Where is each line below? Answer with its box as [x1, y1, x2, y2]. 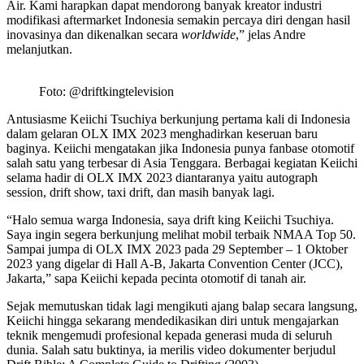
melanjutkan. [6, 41, 72, 56]
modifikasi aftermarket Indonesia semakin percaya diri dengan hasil [6, 12, 350, 27]
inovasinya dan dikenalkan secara [6, 27, 181, 41]
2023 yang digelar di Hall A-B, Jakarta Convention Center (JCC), [6, 256, 343, 271]
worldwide [181, 27, 236, 41]
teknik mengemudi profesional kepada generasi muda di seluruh [6, 327, 332, 342]
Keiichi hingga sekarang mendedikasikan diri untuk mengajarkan [6, 313, 339, 327]
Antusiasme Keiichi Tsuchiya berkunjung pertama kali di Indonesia [6, 111, 350, 126]
